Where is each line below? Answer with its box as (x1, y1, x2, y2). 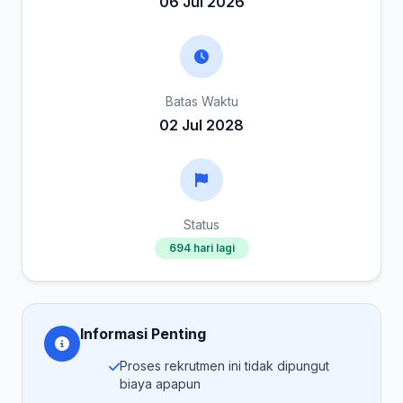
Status (184, 217, 219, 232)
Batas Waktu (165, 94, 238, 109)
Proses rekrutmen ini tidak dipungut (120, 358, 329, 373)
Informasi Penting (80, 325, 206, 343)
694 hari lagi (168, 241, 235, 255)
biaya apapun (120, 376, 201, 391)
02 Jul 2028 (159, 116, 244, 134)
